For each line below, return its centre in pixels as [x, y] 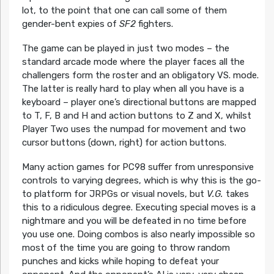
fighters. [154, 24]
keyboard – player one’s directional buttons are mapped [139, 102]
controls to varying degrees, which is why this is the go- [141, 181]
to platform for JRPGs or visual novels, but [114, 194]
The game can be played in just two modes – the [125, 49]
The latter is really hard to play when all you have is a [133, 89]
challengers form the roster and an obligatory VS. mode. [140, 76]
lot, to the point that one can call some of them [124, 11]
